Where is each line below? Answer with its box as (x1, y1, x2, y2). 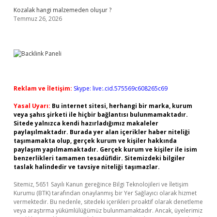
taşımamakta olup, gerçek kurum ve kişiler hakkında (14, 137, 177, 145)
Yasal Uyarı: (14, 102, 50, 110)
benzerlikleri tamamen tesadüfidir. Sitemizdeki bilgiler (14, 154, 185, 162)
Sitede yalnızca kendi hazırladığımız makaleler (14, 119, 158, 127)
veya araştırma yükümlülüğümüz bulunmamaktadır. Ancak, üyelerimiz (14, 206, 202, 215)
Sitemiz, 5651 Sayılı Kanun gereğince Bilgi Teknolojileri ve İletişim (14, 180, 188, 188)
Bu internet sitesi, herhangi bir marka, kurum (52, 102, 192, 110)
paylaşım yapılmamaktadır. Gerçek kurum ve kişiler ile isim (14, 145, 197, 154)
